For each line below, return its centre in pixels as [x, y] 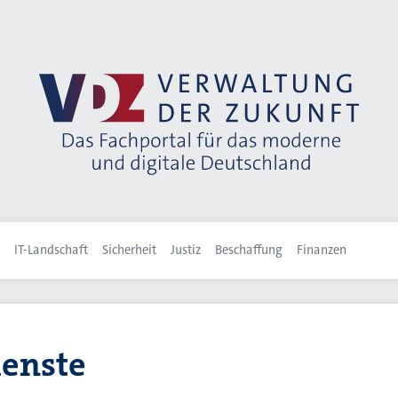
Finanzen [322, 251]
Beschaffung [249, 251]
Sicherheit [129, 251]
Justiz [186, 251]
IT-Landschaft [51, 251]
